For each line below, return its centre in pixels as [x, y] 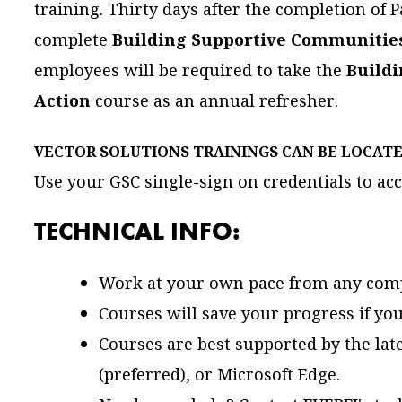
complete [73, 40]
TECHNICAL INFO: [136, 232]
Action [62, 101]
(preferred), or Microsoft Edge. [219, 375]
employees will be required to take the [190, 71]
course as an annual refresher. [214, 101]
